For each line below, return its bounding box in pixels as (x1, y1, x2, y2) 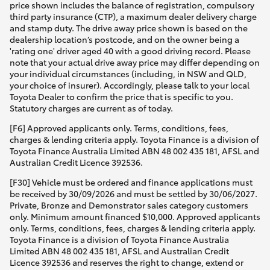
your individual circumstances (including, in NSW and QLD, (10, 67, 246, 80)
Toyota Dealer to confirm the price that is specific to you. (10, 90, 233, 103)
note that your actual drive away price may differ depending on (10, 56, 260, 69)
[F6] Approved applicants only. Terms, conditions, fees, (10, 122, 228, 134)
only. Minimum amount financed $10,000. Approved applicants (10, 210, 260, 223)
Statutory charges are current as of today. (10, 102, 173, 115)
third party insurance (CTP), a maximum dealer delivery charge (10, 10, 257, 23)
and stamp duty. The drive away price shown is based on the (10, 22, 248, 34)
